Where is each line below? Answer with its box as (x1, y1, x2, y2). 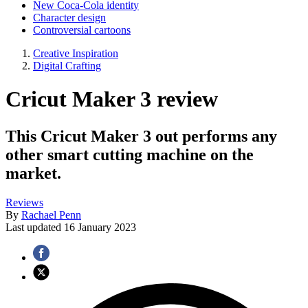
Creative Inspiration (33, 47, 118, 59)
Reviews (5, 196, 43, 208)
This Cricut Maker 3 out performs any (5, 126, 277, 145)
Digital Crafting (33, 60, 101, 71)
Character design (33, 12, 106, 23)
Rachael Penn (21, 208, 81, 221)
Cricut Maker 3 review (5, 87, 218, 112)
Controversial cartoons (33, 24, 131, 36)
